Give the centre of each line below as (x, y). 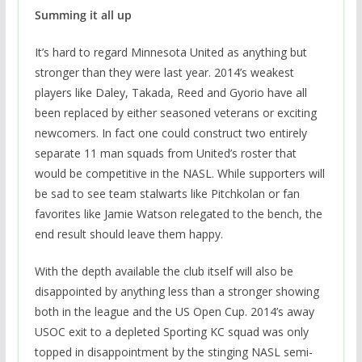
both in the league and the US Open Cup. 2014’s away (174, 312)
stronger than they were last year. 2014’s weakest (164, 73)
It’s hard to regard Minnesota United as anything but (170, 53)
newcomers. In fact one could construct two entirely (170, 133)
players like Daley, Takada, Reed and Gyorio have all (170, 93)
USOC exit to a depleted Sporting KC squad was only (171, 332)
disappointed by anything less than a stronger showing (177, 292)
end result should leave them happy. (128, 234)
